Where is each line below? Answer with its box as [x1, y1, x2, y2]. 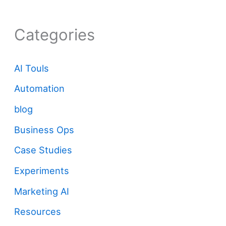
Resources [14, 206, 62, 217]
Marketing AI [14, 185, 70, 197]
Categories [14, 25, 95, 44]
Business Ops [14, 124, 75, 135]
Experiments [14, 165, 70, 177]
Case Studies [14, 144, 73, 156]
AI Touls [14, 62, 49, 74]
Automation [14, 83, 65, 94]
